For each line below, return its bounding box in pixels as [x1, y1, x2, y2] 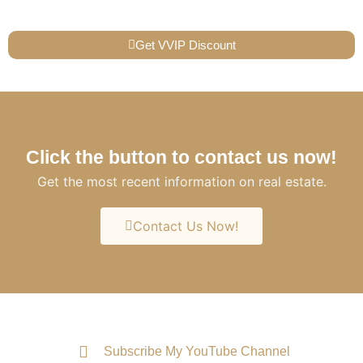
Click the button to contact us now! [26, 146, 337, 168]
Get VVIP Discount [135, 37, 236, 52]
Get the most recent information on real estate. [36, 173, 327, 190]
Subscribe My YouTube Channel [104, 344, 290, 358]
